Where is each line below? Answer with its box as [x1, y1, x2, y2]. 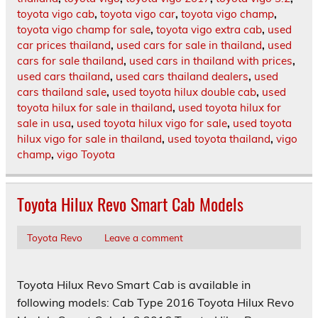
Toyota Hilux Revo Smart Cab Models [17, 191, 243, 217]
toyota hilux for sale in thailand [17, 101, 172, 115]
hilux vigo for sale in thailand [17, 132, 162, 146]
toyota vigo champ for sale [17, 23, 150, 37]
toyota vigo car [100, 7, 175, 21]
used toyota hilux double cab [112, 85, 256, 99]
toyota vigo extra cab [156, 23, 262, 37]
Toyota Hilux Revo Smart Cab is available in [17, 278, 251, 292]
